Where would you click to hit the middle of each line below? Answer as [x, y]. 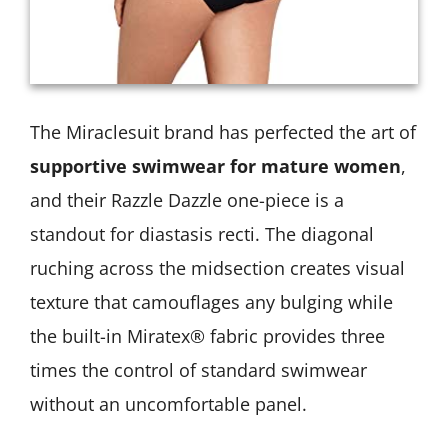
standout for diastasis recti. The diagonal [202, 234]
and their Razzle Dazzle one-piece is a [187, 200]
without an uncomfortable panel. [168, 404]
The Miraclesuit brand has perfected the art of [223, 132]
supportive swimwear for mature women [215, 166]
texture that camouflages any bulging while [211, 302]
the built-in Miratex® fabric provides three [207, 336]
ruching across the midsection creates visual [217, 268]
